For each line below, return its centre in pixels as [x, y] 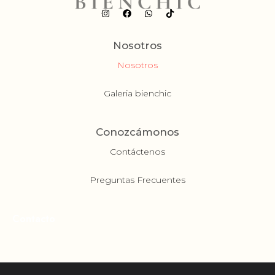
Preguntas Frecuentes [137, 180]
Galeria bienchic [137, 93]
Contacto [34, 219]
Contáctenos [137, 152]
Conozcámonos [137, 132]
